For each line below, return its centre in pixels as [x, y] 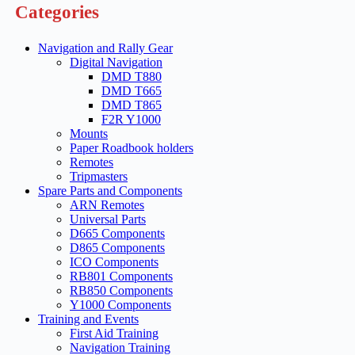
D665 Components [117, 234]
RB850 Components [121, 291]
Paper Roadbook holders [132, 148]
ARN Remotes [107, 205]
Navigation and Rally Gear [105, 48]
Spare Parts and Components [110, 191]
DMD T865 [132, 105]
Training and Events [88, 319]
